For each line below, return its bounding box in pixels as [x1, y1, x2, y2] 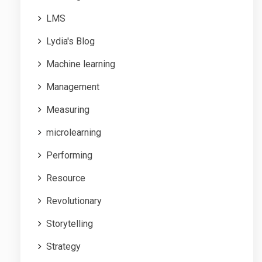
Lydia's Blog [46, 36, 95, 47]
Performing [46, 150, 92, 161]
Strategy [46, 241, 81, 253]
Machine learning [46, 58, 115, 70]
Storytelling [46, 218, 93, 230]
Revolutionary [46, 195, 102, 207]
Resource [46, 173, 85, 184]
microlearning [46, 127, 101, 139]
